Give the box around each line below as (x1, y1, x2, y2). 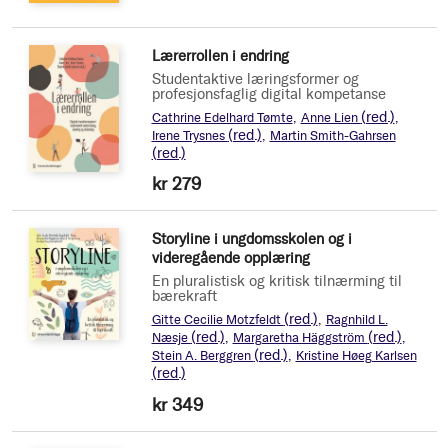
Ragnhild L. (325, 312, 388, 328)
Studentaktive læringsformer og (151, 70, 359, 89)
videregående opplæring (151, 249, 310, 268)
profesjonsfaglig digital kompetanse (151, 85, 386, 104)
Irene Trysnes (151, 128, 228, 144)
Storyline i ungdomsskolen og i (151, 230, 352, 249)
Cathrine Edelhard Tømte (151, 110, 293, 126)
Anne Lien (300, 110, 361, 126)
